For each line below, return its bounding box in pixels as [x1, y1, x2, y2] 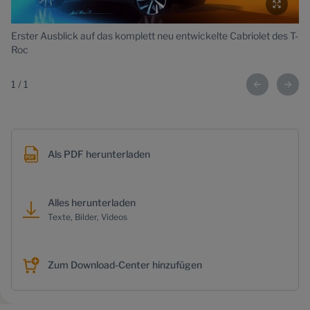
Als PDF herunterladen [48, 148, 150, 161]
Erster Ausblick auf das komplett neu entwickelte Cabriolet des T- [11, 30, 298, 42]
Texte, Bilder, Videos [48, 212, 127, 223]
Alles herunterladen [48, 197, 136, 209]
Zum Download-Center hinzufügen [48, 259, 202, 271]
